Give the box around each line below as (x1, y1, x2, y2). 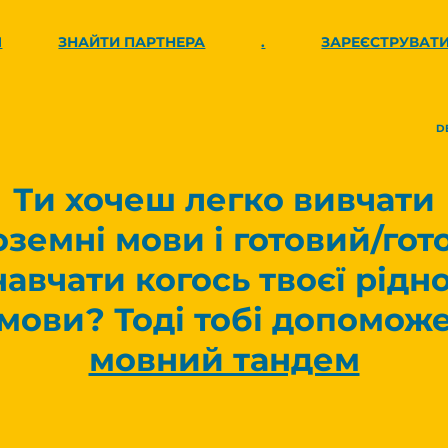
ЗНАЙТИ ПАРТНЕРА (58, 34, 206, 50)
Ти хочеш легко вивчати (13, 180, 435, 219)
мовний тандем (88, 340, 360, 379)
